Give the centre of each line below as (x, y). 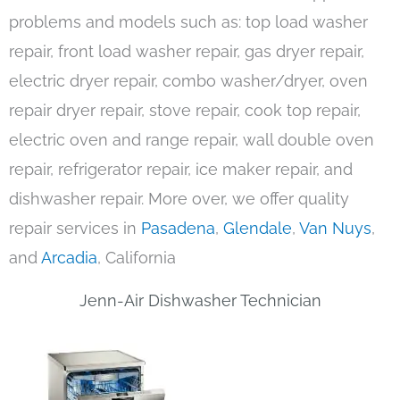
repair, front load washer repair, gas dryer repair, (187, 52)
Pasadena (178, 229)
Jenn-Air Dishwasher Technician (200, 301)
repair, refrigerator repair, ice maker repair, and (181, 170)
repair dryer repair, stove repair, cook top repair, (185, 111)
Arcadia (69, 258)
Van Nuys (335, 229)
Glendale (258, 229)
